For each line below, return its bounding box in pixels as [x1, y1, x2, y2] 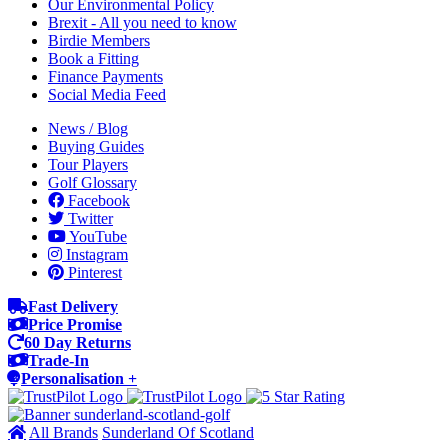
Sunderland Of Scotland [102, 424, 254, 441]
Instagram [62, 246, 128, 263]
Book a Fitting [48, 50, 139, 67]
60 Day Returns [24, 334, 131, 351]
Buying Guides [48, 138, 144, 155]
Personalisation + [21, 370, 137, 387]
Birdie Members [48, 32, 150, 49]
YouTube [66, 228, 127, 245]
